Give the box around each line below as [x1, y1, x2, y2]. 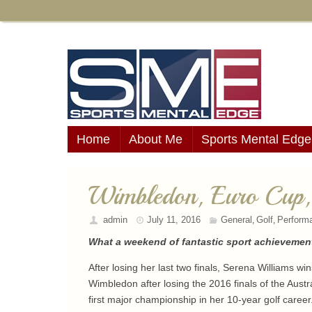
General [220, 214, 252, 225]
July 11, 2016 [147, 214, 201, 225]
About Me [129, 132, 182, 146]
